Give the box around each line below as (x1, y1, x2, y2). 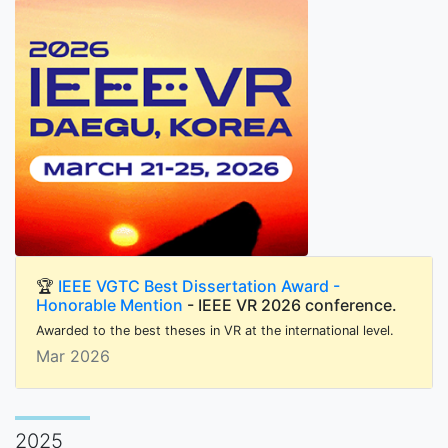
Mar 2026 (36, 345, 110, 366)
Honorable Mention (36, 294, 183, 315)
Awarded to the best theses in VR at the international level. (36, 322, 394, 338)
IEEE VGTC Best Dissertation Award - (58, 275, 340, 296)
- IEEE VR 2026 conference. (183, 294, 397, 315)
